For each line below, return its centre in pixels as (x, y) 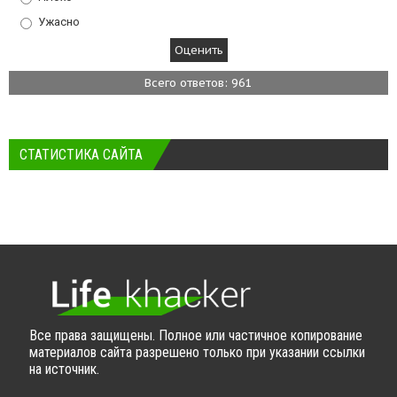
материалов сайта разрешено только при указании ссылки (197, 353)
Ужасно (59, 21)
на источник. (64, 370)
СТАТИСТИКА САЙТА (81, 154)
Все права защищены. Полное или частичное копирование (196, 336)
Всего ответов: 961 (198, 82)
